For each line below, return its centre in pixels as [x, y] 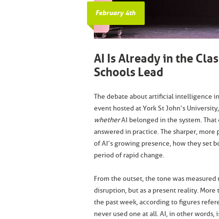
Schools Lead [129, 72]
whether [107, 120]
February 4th [115, 13]
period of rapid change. [129, 155]
